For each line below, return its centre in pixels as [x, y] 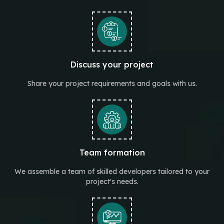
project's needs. [112, 181]
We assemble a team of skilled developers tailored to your [112, 171]
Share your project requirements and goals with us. [112, 83]
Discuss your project [112, 64]
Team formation [112, 152]
